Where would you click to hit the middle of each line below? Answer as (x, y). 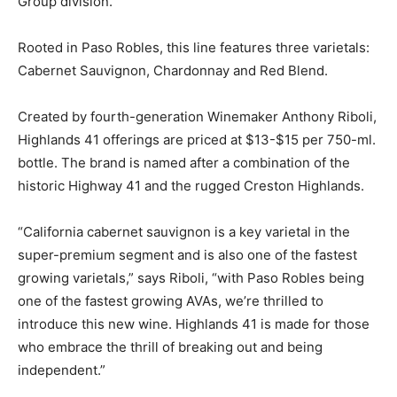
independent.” (63, 370)
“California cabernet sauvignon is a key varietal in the (184, 231)
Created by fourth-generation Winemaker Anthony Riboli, (197, 116)
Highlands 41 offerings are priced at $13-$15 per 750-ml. (197, 139)
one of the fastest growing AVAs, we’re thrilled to (171, 300)
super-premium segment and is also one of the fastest (187, 254)
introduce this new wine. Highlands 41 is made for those (194, 323)
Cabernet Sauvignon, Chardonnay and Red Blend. (173, 70)
